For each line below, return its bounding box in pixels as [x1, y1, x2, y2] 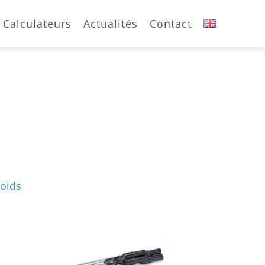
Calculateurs [3, 16, 72, 31]
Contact [150, 16, 192, 31]
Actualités [83, 16, 138, 31]
